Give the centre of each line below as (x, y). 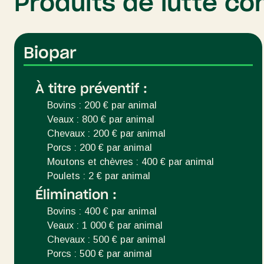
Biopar (50, 53)
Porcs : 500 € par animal (100, 253)
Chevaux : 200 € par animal (106, 133)
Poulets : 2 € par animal (99, 175)
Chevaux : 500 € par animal (106, 239)
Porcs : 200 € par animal (100, 147)
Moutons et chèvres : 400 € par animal (131, 161)
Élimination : (76, 195)
